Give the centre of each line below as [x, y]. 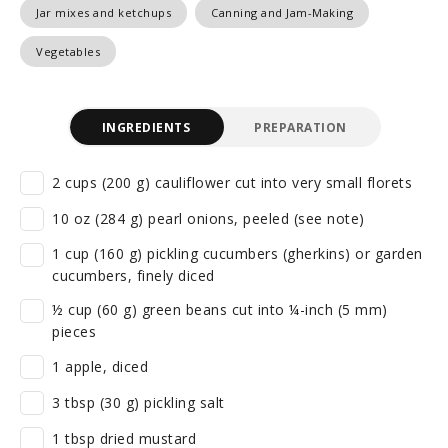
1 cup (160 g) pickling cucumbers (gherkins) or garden [237, 253]
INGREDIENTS [145, 127]
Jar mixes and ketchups [103, 12]
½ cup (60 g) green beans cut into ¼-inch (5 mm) [220, 309]
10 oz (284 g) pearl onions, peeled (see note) [208, 218]
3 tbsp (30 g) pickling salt [138, 402]
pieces [74, 331]
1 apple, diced [100, 366]
